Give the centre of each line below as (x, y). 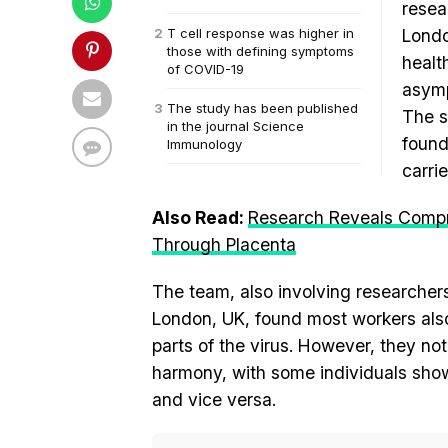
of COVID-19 (205, 69)
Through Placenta (224, 244)
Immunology (204, 144)
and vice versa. (214, 399)
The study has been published (262, 108)
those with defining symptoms (260, 51)
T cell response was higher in (260, 33)
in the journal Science (235, 126)
